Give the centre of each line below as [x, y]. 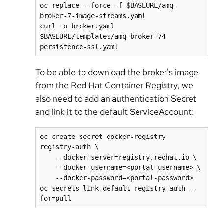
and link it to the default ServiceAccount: [115, 112]
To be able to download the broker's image [117, 72]
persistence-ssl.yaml [79, 47]
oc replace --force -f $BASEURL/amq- [109, 6]
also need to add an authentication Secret [116, 99]
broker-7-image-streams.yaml [93, 16]
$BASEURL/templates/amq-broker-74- [105, 37]
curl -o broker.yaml [77, 26]
